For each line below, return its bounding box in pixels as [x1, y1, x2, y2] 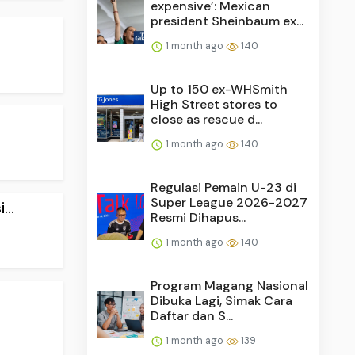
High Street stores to [151, 95, 278, 113]
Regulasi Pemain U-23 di [151, 178, 297, 196]
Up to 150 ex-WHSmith [151, 80, 288, 97]
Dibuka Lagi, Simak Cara [151, 292, 293, 309]
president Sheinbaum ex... [151, 12, 304, 29]
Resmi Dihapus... [151, 208, 246, 226]
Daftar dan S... [151, 307, 234, 324]
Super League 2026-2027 [151, 193, 308, 211]
